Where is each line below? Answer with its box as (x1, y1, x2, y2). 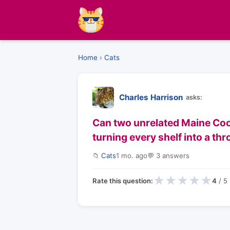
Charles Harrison (119, 92, 183, 102)
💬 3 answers (147, 151, 189, 160)
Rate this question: (92, 176, 153, 185)
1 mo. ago (116, 151, 147, 160)
